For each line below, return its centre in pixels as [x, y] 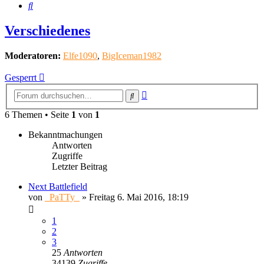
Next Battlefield [58, 186]
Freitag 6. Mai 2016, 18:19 [139, 197]
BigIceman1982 [132, 56]
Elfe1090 [80, 56]
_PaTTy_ [62, 197]
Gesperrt [21, 78]
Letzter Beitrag [80, 166]
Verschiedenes [47, 31]
